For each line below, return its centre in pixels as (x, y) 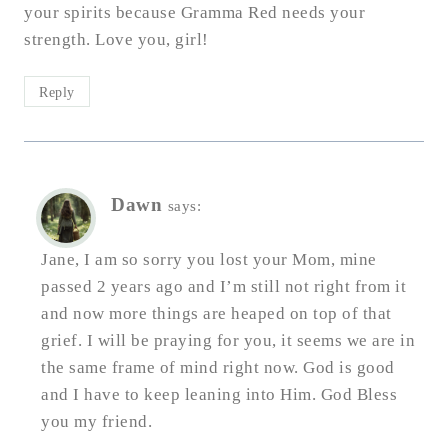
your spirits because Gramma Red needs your (194, 12)
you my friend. (96, 421)
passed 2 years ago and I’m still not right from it (223, 286)
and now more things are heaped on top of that (216, 313)
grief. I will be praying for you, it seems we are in (228, 340)
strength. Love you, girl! (116, 39)
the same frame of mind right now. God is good (218, 367)
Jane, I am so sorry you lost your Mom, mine (209, 259)
